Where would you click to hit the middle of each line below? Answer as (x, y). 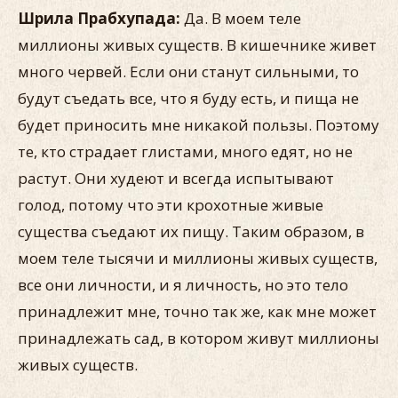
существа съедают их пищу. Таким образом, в (191, 231)
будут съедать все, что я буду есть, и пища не (188, 98)
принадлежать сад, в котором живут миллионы (199, 338)
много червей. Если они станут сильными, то (188, 72)
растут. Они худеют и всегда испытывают (176, 178)
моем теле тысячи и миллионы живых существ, (198, 258)
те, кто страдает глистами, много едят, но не (185, 151)
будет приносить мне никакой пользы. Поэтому (199, 125)
